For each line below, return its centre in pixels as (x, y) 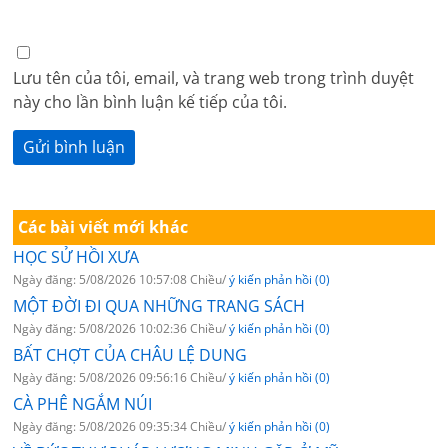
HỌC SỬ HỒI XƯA (76, 257)
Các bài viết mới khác (103, 227)
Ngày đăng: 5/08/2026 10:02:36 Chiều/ (121, 329)
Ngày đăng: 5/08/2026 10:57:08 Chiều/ (121, 280)
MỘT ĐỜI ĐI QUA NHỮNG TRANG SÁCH (159, 306)
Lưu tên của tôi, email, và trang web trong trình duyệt (214, 78)
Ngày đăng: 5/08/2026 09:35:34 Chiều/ (121, 427)
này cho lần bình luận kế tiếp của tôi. (150, 102)
